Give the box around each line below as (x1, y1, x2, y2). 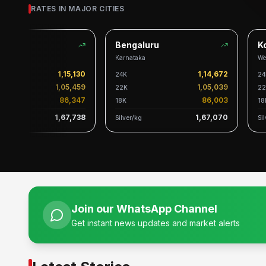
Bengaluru (109, 40, 153, 50)
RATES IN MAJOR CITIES (31, 4, 125, 13)
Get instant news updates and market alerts (71, 218, 240, 228)
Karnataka (109, 54, 139, 61)
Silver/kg (109, 113, 135, 121)
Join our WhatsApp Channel (71, 202, 217, 215)
